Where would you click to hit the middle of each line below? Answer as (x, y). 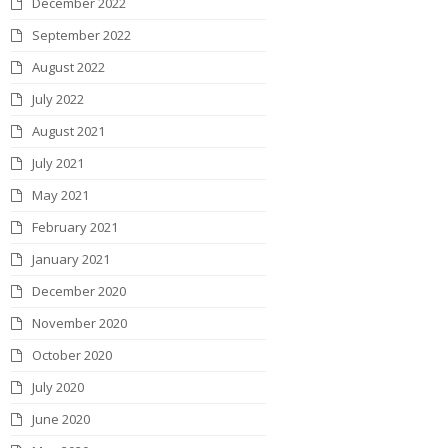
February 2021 (75, 226)
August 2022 (69, 66)
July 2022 (58, 98)
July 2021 (58, 162)
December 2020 (79, 290)
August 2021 (69, 130)
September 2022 (82, 34)
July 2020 (58, 386)
